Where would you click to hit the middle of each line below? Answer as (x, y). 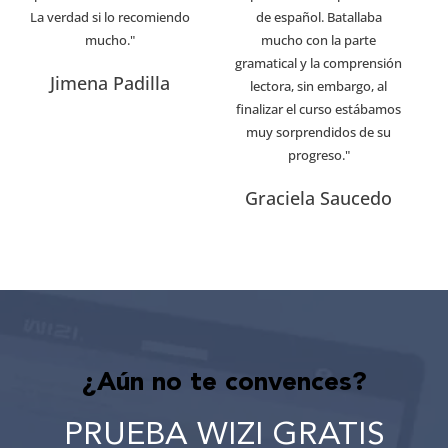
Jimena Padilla (109, 82)
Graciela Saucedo (318, 197)
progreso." (318, 154)
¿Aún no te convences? (224, 382)
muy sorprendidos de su (318, 131)
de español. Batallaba (318, 16)
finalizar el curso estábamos (318, 108)
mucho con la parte (318, 39)
